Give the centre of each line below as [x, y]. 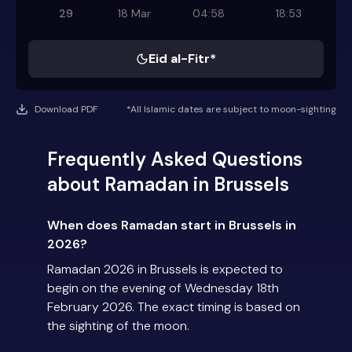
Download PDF [66, 110]
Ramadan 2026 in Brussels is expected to [165, 269]
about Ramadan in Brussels [168, 185]
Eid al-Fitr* [182, 59]
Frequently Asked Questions [175, 159]
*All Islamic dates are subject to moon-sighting [231, 110]
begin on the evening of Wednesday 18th [163, 288]
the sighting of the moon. [118, 326]
